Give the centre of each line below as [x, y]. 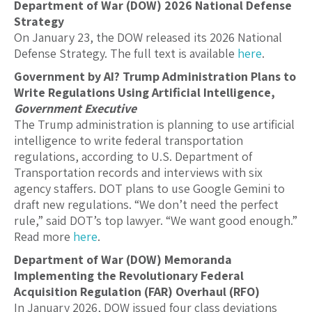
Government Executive [75, 109]
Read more [44, 237]
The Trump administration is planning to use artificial [154, 125]
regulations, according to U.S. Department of [133, 157]
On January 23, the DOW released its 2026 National [148, 38]
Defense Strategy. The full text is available [126, 54]
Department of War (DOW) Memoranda [123, 260]
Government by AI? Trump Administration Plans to [155, 77]
